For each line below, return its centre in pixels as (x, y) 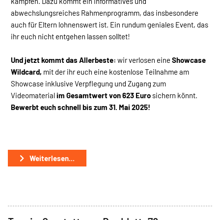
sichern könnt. (175, 95)
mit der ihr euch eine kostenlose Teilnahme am (116, 71)
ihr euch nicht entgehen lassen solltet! (71, 36)
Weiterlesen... (51, 158)
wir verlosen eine (144, 60)
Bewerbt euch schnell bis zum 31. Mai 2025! (81, 107)
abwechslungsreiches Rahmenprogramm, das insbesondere (105, 13)
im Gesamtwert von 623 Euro (104, 95)
